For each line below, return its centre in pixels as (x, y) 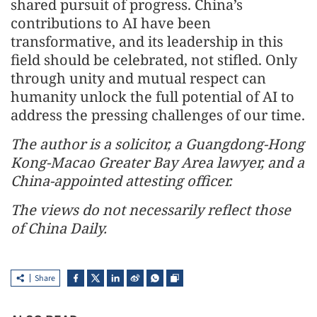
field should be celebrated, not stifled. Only (154, 60)
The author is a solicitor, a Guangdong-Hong (157, 144)
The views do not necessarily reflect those (151, 210)
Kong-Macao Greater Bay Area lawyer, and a (157, 162)
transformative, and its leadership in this (147, 41)
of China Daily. (59, 228)
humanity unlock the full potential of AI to (152, 97)
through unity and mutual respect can (138, 78)
